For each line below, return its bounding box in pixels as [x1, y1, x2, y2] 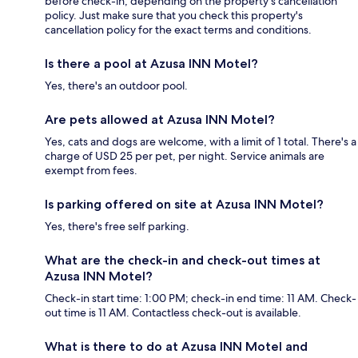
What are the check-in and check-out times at [45, 253, 320, 268]
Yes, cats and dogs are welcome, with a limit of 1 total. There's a [45, 134, 356, 149]
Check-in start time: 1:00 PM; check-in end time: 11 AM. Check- [45, 291, 356, 306]
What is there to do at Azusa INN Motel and [45, 339, 308, 355]
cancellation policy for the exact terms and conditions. [45, 22, 312, 38]
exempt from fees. [45, 163, 137, 178]
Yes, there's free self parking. [45, 219, 189, 234]
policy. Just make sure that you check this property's [45, 8, 303, 23]
